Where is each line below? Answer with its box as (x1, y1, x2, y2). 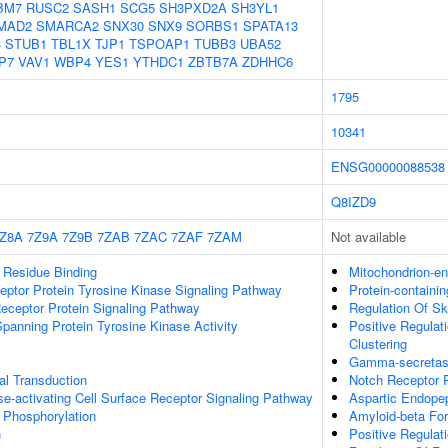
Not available (331, 227, 406, 246)
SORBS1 (186, 16, 239, 35)
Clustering (349, 334, 407, 353)
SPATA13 (243, 16, 298, 35)
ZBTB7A (188, 52, 238, 71)
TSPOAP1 (129, 34, 190, 53)
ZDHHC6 (242, 52, 293, 71)
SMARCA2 (36, 16, 99, 35)
